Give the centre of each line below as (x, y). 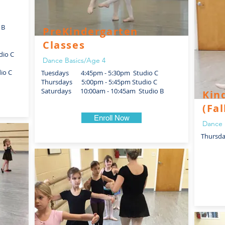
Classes (64, 45)
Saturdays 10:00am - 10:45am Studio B (102, 91)
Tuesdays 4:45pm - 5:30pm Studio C (100, 73)
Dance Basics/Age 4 (74, 60)
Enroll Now (111, 118)
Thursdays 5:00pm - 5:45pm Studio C (99, 82)
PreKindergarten (91, 31)
